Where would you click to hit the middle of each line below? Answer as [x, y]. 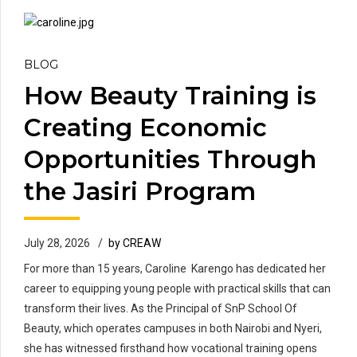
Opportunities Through [170, 160]
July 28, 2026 [57, 243]
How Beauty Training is [170, 96]
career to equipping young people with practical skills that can [177, 289]
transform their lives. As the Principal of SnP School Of [161, 309]
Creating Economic [145, 128]
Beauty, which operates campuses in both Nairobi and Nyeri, [173, 329]
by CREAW [135, 243]
